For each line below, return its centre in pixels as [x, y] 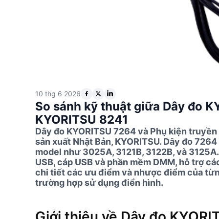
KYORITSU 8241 [82, 119]
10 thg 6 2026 [58, 94]
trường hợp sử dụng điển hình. [99, 182]
